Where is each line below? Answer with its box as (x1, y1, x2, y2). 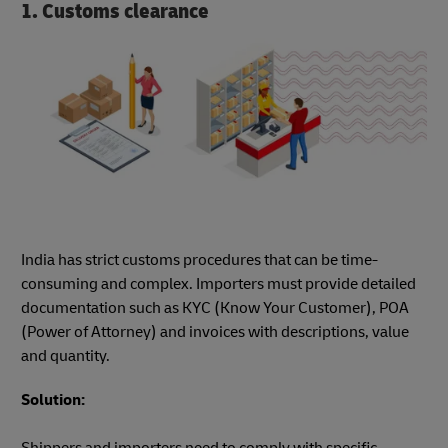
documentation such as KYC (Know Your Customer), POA (21, 297, 409, 318)
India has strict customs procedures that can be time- (21, 249, 378, 270)
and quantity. (21, 345, 110, 366)
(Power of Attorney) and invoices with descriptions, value (21, 321, 409, 342)
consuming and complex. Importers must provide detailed (21, 273, 416, 294)
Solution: (21, 389, 85, 410)
